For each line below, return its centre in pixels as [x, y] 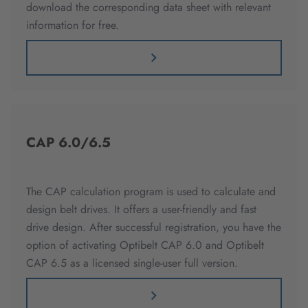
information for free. [73, 25]
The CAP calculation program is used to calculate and [151, 192]
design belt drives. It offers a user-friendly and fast [141, 210]
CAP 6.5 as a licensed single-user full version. [132, 263]
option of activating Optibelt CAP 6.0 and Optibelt [145, 245]
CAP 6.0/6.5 [68, 143]
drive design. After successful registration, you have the [154, 228]
